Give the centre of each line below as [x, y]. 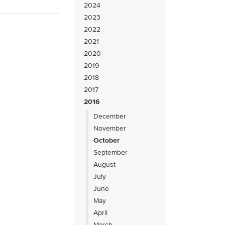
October [107, 140]
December [110, 116]
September [111, 152]
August [105, 164]
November [110, 128]
